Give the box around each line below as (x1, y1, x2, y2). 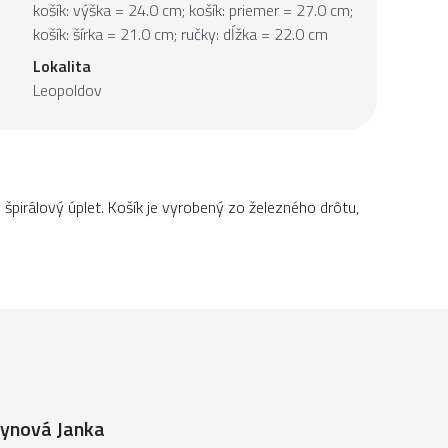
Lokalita (32, 54, 91, 78)
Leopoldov (32, 78, 102, 102)
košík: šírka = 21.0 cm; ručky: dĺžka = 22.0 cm (32, 22, 328, 46)
